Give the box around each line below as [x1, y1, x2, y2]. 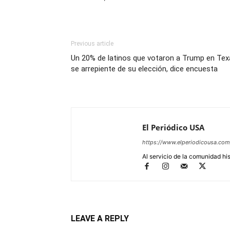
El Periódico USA [142, 122, 204, 132]
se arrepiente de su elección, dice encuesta [71, 64, 218, 73]
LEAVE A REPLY [71, 214, 129, 223]
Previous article [71, 40, 113, 47]
